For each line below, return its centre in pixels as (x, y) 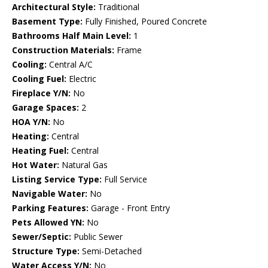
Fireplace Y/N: (41, 93)
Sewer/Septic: (42, 237)
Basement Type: (47, 22)
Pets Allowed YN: (48, 223)
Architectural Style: (54, 7)
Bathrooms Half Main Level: (71, 36)
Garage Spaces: (45, 108)
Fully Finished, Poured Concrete (145, 22)
